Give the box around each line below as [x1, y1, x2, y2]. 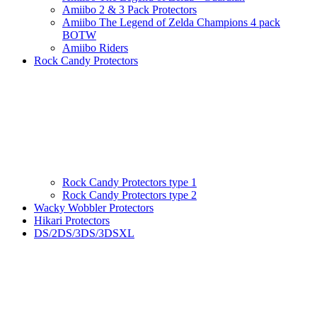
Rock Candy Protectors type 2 [62, 189, 197, 202]
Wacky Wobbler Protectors [34, 202, 154, 214]
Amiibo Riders [62, 42, 128, 54]
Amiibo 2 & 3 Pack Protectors [62, 4, 197, 16]
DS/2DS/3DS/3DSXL [34, 227, 134, 240]
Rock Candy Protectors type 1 [62, 176, 197, 189]
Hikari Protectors [34, 214, 110, 227]
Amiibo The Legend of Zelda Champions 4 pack [62, 16, 280, 29]
